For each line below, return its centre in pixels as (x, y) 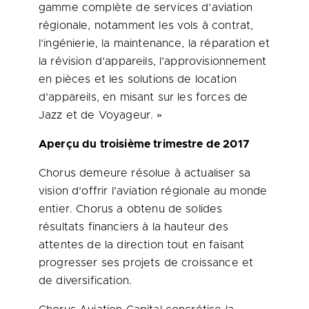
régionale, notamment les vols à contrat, (146, 26)
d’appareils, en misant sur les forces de (143, 97)
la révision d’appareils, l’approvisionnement (153, 61)
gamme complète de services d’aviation (146, 8)
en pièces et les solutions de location (138, 79)
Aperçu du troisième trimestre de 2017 (144, 144)
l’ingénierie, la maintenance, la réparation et (154, 43)
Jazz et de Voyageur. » (101, 115)
